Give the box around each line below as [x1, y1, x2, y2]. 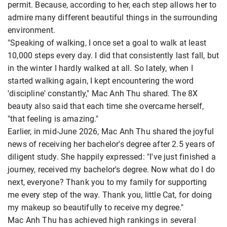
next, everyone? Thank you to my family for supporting [8, 177, 207, 187]
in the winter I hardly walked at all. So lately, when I [8, 63, 193, 73]
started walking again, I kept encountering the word [8, 76, 194, 86]
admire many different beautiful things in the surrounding [8, 13, 218, 23]
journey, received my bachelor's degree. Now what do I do [8, 165, 215, 175]
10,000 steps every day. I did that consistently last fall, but [8, 51, 219, 61]
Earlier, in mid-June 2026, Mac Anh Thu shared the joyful [8, 127, 214, 137]
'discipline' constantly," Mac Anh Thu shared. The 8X [8, 89, 198, 99]
